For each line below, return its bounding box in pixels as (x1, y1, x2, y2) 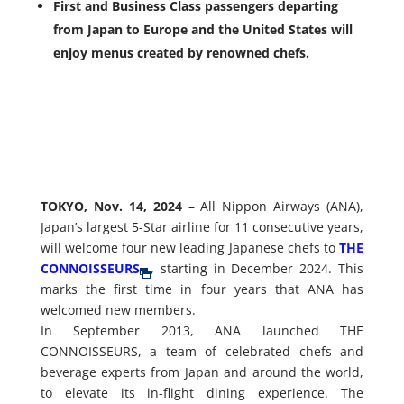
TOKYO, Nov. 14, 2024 (40, 197, 182, 215)
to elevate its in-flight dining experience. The (40, 384, 364, 401)
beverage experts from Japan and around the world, (40, 363, 364, 381)
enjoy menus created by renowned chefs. (52, 44, 309, 61)
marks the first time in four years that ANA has (40, 280, 364, 298)
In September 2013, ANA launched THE (40, 322, 364, 339)
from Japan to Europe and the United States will (52, 21, 353, 38)
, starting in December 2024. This (150, 260, 364, 277)
